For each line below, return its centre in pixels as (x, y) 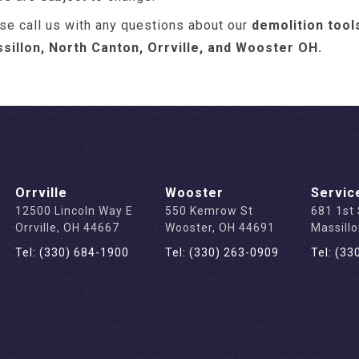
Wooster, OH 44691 (220, 228)
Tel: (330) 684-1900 (73, 252)
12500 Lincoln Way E (75, 211)
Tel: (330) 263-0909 (222, 252)
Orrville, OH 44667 (68, 228)
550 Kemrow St (210, 211)
